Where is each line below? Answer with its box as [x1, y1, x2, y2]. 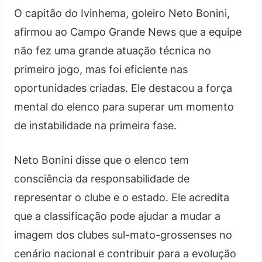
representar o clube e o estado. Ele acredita [14, 191, 229, 204]
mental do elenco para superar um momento [14, 100, 234, 113]
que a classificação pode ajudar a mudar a [14, 209, 220, 222]
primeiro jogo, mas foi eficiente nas [14, 63, 188, 75]
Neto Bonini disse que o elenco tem [14, 153, 189, 166]
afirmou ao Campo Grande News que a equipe [14, 25, 242, 38]
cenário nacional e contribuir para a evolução [14, 247, 236, 260]
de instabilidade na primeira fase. [14, 119, 177, 132]
